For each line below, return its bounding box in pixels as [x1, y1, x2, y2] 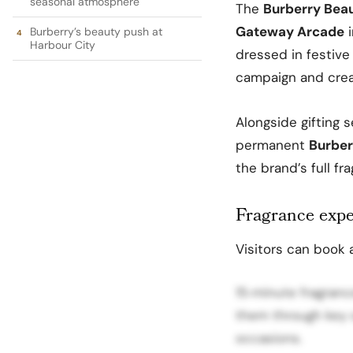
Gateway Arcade [236, 22, 344, 40]
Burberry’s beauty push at [30, 24, 162, 39]
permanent [236, 136, 309, 154]
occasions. [236, 329, 302, 347]
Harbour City [30, 37, 95, 52]
